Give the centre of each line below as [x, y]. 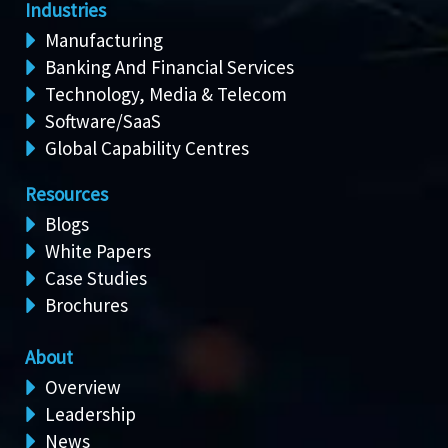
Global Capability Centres [147, 147]
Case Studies [96, 277]
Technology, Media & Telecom [166, 93]
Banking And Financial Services [169, 66]
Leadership [90, 413]
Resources [66, 193]
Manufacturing [104, 39]
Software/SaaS [103, 120]
